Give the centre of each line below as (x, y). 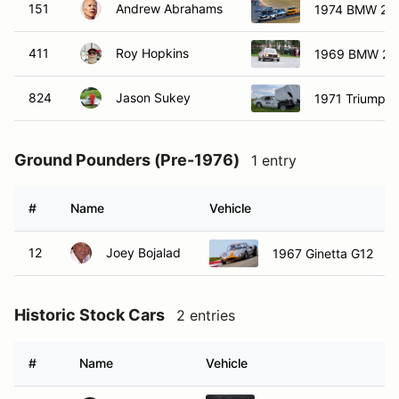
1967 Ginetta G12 (323, 253)
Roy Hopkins (152, 53)
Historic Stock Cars (90, 315)
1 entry (274, 160)
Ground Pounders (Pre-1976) (127, 160)
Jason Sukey (153, 98)
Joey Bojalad (143, 252)
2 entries (206, 315)
